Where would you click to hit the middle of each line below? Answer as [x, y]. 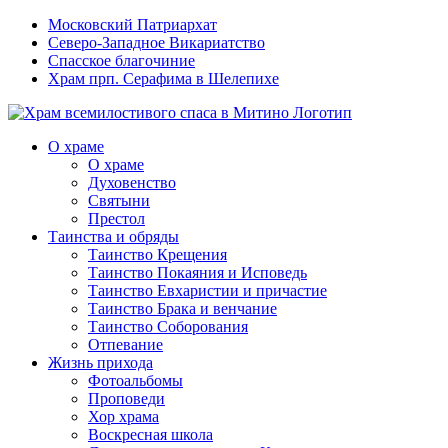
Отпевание [125, 344]
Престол [116, 218]
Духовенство [132, 182]
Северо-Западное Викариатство [156, 42]
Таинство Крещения [157, 254]
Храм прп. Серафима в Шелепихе [163, 78]
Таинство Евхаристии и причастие [207, 290]
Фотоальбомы [135, 380]
